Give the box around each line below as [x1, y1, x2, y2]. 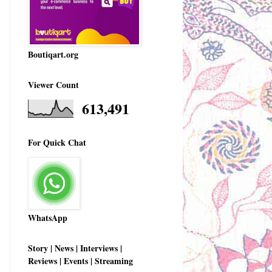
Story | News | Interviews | [28, 241, 122, 254]
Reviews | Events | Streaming [28, 254, 133, 267]
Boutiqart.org [28, 47, 78, 61]
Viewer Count [28, 78, 79, 91]
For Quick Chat [28, 135, 86, 149]
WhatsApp [28, 211, 67, 224]
